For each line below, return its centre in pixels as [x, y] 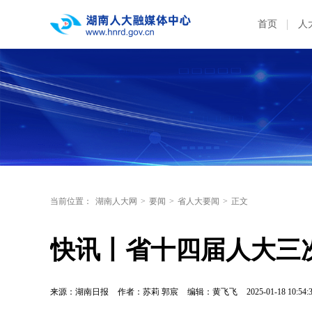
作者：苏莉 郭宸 [148, 292]
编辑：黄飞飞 [213, 292]
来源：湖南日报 [79, 292]
